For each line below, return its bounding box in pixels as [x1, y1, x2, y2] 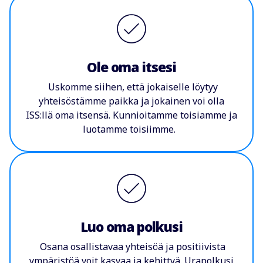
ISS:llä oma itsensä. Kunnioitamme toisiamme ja [26, 109, 237, 122]
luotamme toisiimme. [83, 123, 180, 136]
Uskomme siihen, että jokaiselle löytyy [45, 80, 218, 94]
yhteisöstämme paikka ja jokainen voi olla [39, 95, 224, 108]
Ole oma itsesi [86, 58, 177, 77]
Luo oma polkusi [80, 217, 183, 236]
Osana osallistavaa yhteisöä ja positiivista [38, 240, 225, 253]
